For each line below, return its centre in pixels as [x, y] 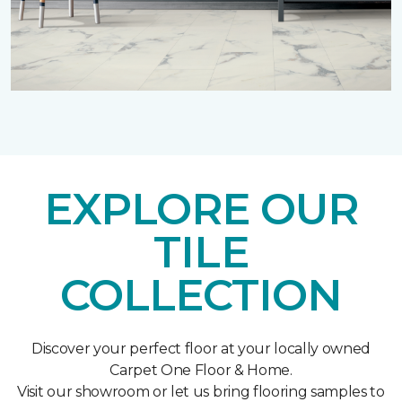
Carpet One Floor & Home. [201, 371]
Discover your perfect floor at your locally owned [201, 349]
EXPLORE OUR [201, 210]
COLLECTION [201, 296]
